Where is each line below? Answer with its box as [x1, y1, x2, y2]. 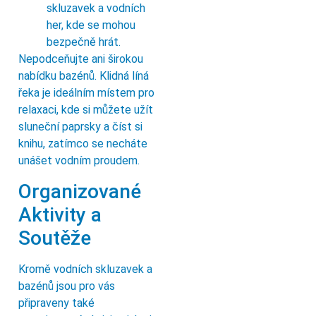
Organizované [18, 179, 141, 203]
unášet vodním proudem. [18, 154, 140, 168]
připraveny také [18, 296, 95, 310]
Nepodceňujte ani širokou [18, 52, 143, 66]
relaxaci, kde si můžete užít [18, 103, 153, 117]
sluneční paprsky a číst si [18, 120, 142, 134]
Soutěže [18, 226, 91, 250]
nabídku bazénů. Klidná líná [18, 69, 149, 83]
